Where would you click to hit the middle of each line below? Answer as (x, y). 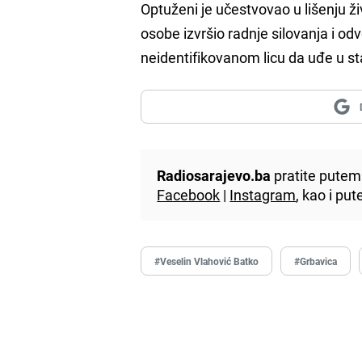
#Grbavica (316, 261)
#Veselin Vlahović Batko (207, 261)
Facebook (189, 195)
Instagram (263, 195)
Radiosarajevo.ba (214, 176)
